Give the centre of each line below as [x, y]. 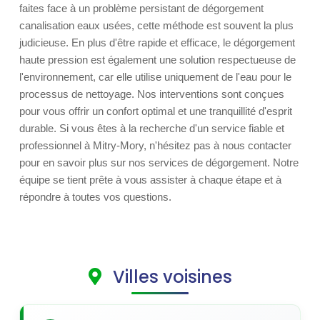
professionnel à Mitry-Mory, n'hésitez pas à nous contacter [155, 145]
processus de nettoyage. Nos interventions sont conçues [152, 94]
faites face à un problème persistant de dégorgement [141, 8]
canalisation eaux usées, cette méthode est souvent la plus [156, 25]
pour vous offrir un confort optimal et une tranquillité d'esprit [156, 111]
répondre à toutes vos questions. [95, 197]
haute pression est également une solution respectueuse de [157, 60]
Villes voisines [170, 277]
